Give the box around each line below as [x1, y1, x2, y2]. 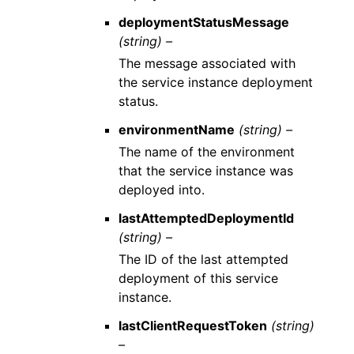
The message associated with [119, 55, 296, 71]
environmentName [119, 121, 235, 137]
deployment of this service [119, 269, 279, 286]
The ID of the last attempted [119, 250, 289, 267]
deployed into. [119, 181, 205, 198]
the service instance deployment [119, 73, 314, 90]
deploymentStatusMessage [119, 13, 290, 30]
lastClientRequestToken [119, 317, 268, 333]
